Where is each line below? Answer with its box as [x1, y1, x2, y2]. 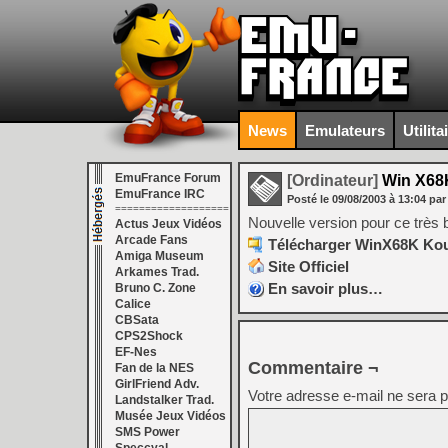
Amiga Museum [115, 249, 204, 263]
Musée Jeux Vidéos [115, 409, 226, 423]
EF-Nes [115, 345, 157, 359]
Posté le [287, 193, 332, 205]
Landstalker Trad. [115, 393, 214, 407]
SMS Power [115, 425, 180, 439]
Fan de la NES [115, 361, 194, 375]
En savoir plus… [268, 280, 383, 297]
